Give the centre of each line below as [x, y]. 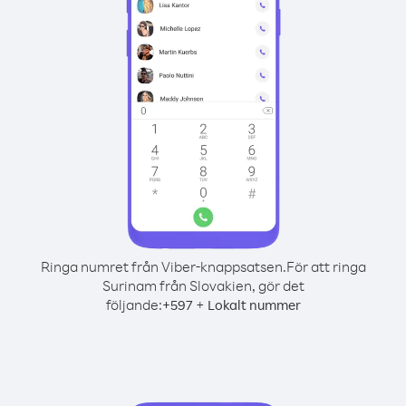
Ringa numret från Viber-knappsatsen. [163, 266]
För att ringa [326, 266]
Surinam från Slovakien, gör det [203, 285]
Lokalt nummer [254, 305]
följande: [134, 304]
